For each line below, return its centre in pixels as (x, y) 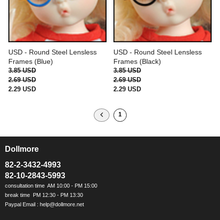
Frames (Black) (137, 61)
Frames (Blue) (31, 61)
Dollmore (22, 149)
